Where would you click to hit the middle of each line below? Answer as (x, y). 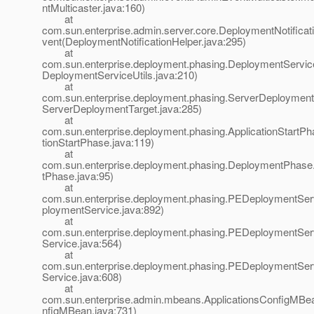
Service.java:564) (82, 243)
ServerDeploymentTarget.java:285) (122, 109)
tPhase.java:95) (78, 176)
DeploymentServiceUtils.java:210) (120, 75)
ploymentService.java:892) (103, 210)
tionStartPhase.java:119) (98, 142)
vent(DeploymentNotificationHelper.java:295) (144, 41)
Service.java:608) (82, 277)
